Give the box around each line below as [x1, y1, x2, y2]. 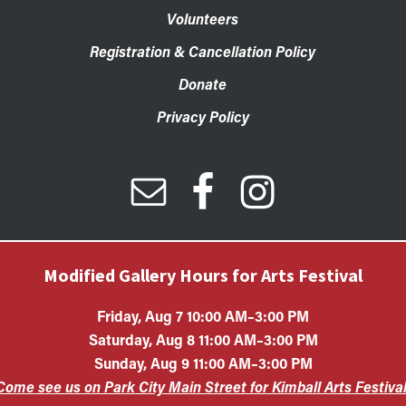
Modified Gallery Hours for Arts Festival [43, 264, 362, 286]
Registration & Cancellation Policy [90, 42, 316, 61]
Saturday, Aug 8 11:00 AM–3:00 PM [88, 330, 318, 349]
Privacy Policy [156, 107, 249, 126]
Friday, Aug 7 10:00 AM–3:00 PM [97, 306, 309, 325]
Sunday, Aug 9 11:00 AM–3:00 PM [93, 353, 313, 372]
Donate [179, 74, 227, 93]
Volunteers [167, 9, 239, 28]
